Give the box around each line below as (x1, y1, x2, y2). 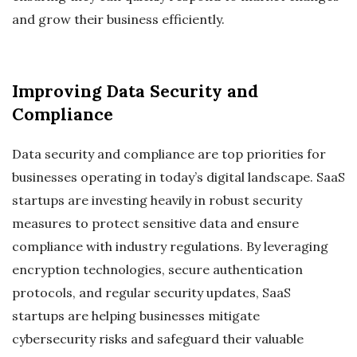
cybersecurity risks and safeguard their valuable (12, 331, 304, 347)
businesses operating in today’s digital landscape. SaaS (12, 169, 345, 186)
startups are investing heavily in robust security (12, 192, 302, 209)
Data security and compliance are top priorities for (12, 146, 326, 163)
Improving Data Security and (12, 80, 258, 103)
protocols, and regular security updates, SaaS (12, 284, 291, 301)
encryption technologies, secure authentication (12, 261, 303, 278)
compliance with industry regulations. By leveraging (12, 238, 328, 255)
